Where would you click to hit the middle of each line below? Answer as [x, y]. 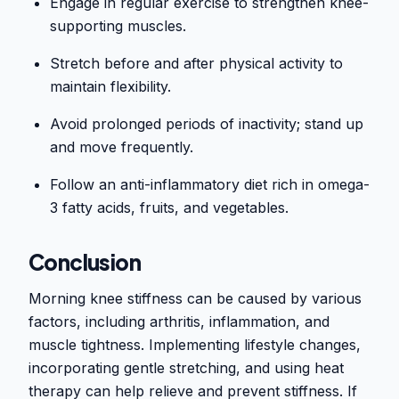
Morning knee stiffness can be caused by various [195, 299]
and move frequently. [122, 147]
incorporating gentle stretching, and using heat [186, 368]
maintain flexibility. [110, 87]
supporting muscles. [118, 26]
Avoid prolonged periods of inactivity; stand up [207, 124]
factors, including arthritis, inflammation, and [179, 322]
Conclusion [85, 262]
